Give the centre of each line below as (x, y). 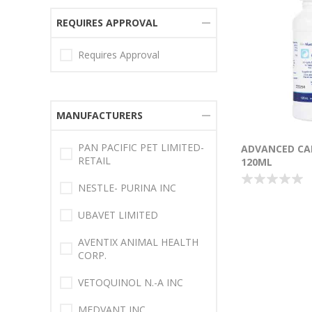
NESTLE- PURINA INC (127, 188)
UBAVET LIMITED (118, 215)
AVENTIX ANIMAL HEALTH (138, 242)
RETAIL (94, 161)
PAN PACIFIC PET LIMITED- (141, 147)
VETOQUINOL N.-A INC (131, 282)
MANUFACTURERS (100, 115)
